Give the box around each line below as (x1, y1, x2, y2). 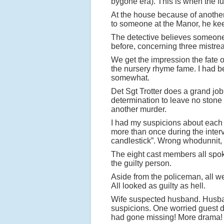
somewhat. (111, 73, 149, 82)
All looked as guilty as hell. (111, 181, 205, 190)
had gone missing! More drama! (111, 213, 222, 221)
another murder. (111, 105, 166, 113)
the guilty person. (111, 159, 171, 167)
